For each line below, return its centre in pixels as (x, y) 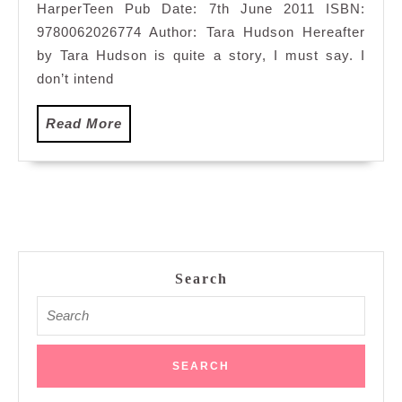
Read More (84, 123)
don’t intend (75, 78)
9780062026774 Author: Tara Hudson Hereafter (201, 31)
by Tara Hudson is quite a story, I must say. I (201, 55)
